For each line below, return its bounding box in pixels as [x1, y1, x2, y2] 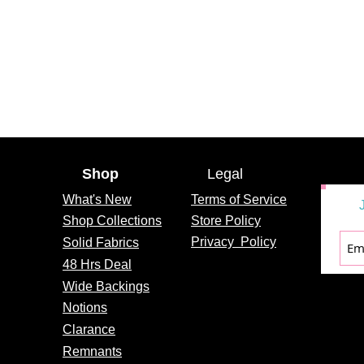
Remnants [63, 344, 122, 358]
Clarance [63, 322, 115, 336]
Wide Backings [63, 279, 149, 293]
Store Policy [191, 213, 261, 227]
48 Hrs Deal [63, 257, 132, 271]
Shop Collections [63, 213, 162, 227]
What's [63, 192, 102, 206]
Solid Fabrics [63, 235, 139, 249]
